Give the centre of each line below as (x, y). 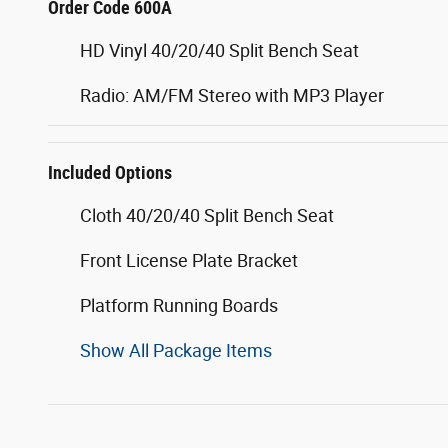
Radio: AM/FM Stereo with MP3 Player (232, 95)
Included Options (110, 172)
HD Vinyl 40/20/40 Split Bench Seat (219, 50)
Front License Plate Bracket (189, 260)
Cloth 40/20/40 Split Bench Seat (207, 215)
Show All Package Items (176, 350)
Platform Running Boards (179, 305)
